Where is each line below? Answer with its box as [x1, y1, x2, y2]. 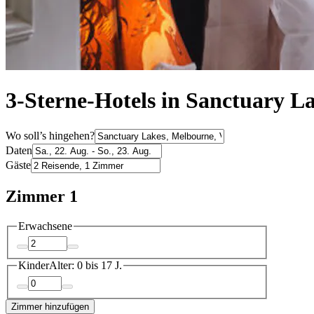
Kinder [18, 259, 49, 272]
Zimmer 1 [6, 186, 78, 205]
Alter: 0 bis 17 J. [49, 259, 122, 272]
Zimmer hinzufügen [11, 301, 89, 312]
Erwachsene [18, 219, 72, 232]
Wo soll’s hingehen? [6, 129, 95, 142]
